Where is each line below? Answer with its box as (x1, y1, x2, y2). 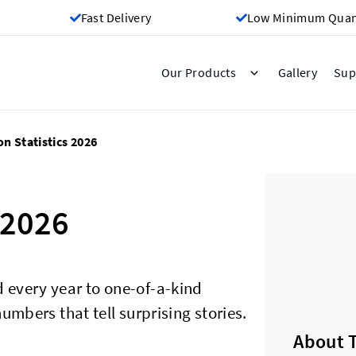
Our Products (161, 65, 237, 80)
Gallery (277, 64, 318, 80)
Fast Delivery (80, 10, 152, 25)
